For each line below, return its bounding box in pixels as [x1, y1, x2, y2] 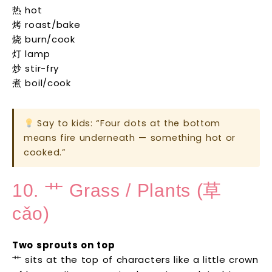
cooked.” [24, 146, 66, 159]
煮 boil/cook [12, 76, 71, 90]
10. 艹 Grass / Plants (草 [12, 180, 222, 201]
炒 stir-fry [12, 62, 59, 75]
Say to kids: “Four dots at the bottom [33, 117, 221, 130]
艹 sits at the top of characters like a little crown [12, 253, 259, 267]
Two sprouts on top [12, 239, 115, 252]
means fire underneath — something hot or [24, 132, 236, 144]
